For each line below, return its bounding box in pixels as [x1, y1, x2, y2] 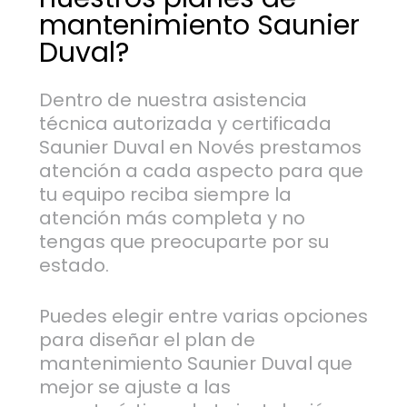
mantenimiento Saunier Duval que [38, 351, 352, 377]
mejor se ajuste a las [38, 374, 231, 401]
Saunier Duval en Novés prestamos [38, 134, 362, 161]
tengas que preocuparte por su [38, 229, 329, 255]
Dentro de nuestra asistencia [38, 87, 307, 114]
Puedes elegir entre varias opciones [38, 303, 368, 330]
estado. [38, 253, 109, 279]
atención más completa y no [38, 205, 305, 232]
